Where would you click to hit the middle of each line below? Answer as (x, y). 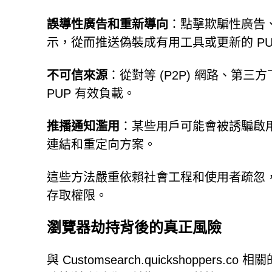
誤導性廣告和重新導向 (107, 24)
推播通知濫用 (83, 126)
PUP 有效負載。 (91, 93)
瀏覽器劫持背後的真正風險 (134, 227)
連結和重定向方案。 (101, 144)
